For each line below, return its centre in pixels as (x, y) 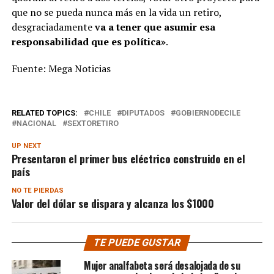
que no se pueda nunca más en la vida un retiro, (116, 12)
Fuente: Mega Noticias (61, 68)
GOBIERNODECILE (208, 113)
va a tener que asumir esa (154, 27)
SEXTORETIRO (93, 123)
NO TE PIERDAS (37, 190)
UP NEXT (26, 146)
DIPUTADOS (143, 113)
